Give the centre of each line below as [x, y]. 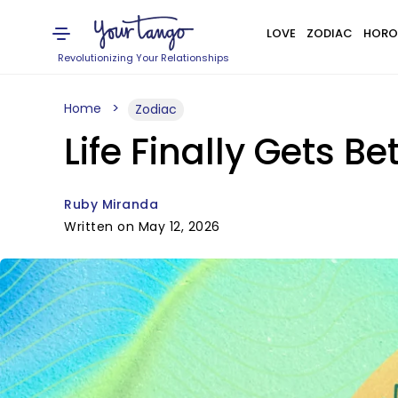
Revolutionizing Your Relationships [144, 58]
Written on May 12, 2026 [142, 227]
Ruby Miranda [111, 204]
